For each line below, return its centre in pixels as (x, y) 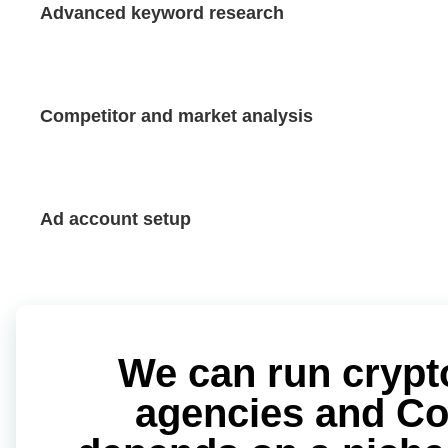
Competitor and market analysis (176, 116)
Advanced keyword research (162, 13)
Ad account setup (115, 219)
